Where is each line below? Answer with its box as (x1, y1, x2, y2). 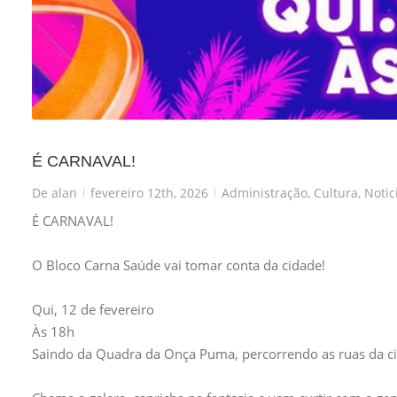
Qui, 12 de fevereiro (32, 300, 154, 318)
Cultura (314, 183, 358, 201)
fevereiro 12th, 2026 (90, 183, 208, 201)
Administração (222, 183, 307, 201)
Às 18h (32, 322, 74, 340)
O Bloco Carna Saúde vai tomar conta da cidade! (32, 255, 325, 274)
